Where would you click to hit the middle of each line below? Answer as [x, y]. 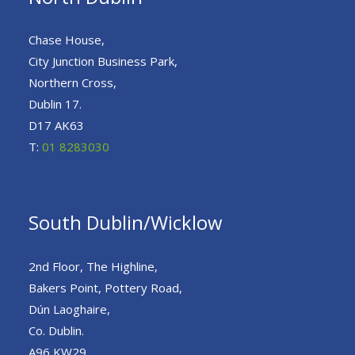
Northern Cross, [73, 83]
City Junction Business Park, [103, 61]
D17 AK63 [56, 126]
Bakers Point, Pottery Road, [105, 288]
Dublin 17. [55, 104]
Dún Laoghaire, [69, 309]
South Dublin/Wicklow [125, 223]
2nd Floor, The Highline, [93, 267]
